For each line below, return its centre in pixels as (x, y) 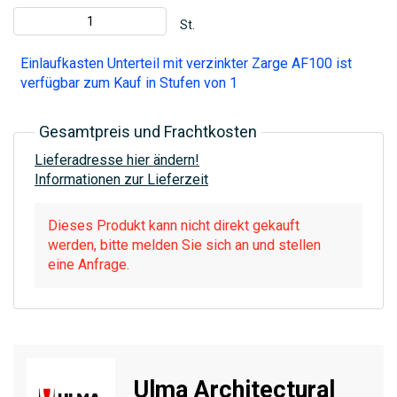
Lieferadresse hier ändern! (117, 160)
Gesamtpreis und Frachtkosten (148, 132)
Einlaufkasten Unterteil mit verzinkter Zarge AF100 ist (186, 64)
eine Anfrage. (89, 265)
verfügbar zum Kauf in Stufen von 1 (129, 83)
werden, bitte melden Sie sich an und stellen (184, 245)
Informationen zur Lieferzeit (121, 180)
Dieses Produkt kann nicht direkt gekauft (174, 226)
